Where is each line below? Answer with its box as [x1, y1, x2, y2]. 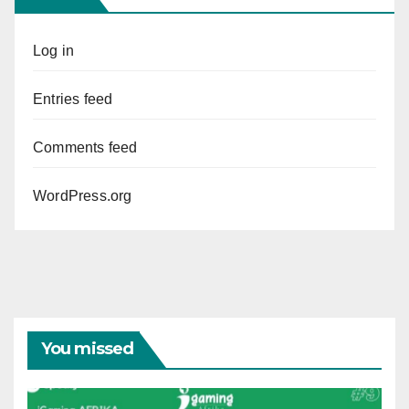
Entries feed [33, 91, 113, 108]
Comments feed [33, 140, 138, 156]
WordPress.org [33, 188, 132, 204]
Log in [33, 43, 75, 59]
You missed [41, 339, 133, 360]
